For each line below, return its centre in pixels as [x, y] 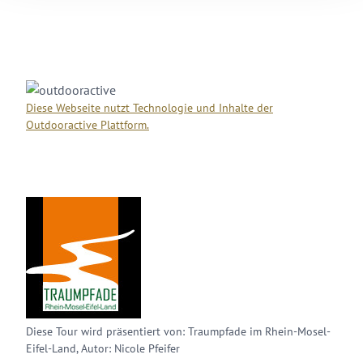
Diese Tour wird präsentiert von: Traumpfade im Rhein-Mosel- [178, 331]
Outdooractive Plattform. [88, 125]
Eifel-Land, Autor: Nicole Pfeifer [103, 348]
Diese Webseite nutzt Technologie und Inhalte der [149, 108]
